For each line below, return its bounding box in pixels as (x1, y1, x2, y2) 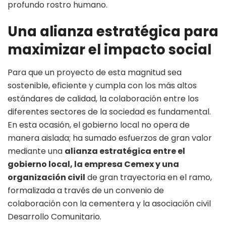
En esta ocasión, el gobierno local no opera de (8, 119, 190, 131)
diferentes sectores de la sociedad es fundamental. (8, 106, 211, 118)
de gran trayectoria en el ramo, (85, 172, 212, 184)
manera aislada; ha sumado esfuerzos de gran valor (8, 132, 212, 144)
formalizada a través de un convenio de (8, 185, 164, 197)
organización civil (8, 172, 85, 184)
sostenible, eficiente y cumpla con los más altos (8, 80, 197, 92)
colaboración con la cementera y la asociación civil (8, 198, 211, 210)
